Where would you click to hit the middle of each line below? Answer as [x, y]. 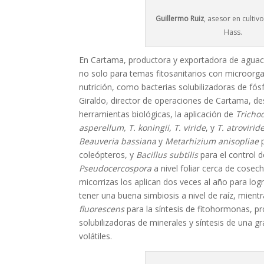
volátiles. [96, 236]
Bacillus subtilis [167, 155]
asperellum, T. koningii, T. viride [143, 128]
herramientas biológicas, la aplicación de [158, 114]
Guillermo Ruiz [179, 19]
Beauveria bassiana [118, 141]
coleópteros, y [108, 155]
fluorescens [102, 209]
